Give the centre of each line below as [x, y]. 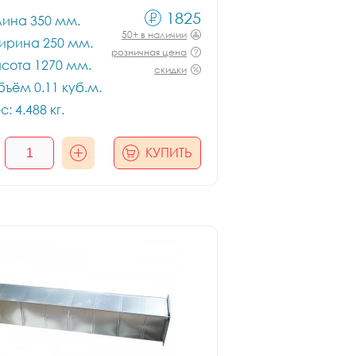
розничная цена [149, 52]
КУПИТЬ [169, 153]
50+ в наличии [154, 35]
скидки [170, 70]
